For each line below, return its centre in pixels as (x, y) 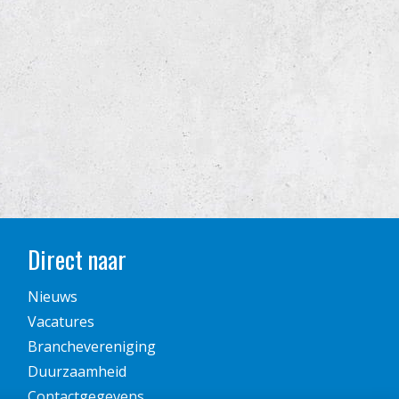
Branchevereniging (91, 346)
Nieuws (52, 296)
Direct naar (77, 260)
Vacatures (61, 321)
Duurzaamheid (77, 371)
